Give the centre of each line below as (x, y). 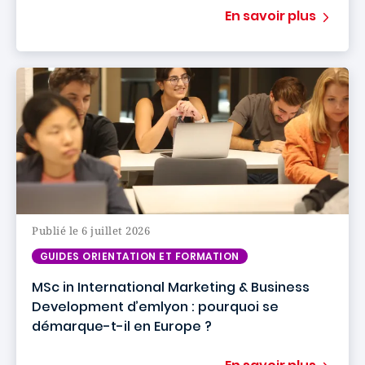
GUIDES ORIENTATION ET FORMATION (140, 256)
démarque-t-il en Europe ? (122, 326)
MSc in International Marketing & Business (171, 287)
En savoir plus (270, 16)
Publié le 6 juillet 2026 (91, 231)
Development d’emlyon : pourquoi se (155, 307)
